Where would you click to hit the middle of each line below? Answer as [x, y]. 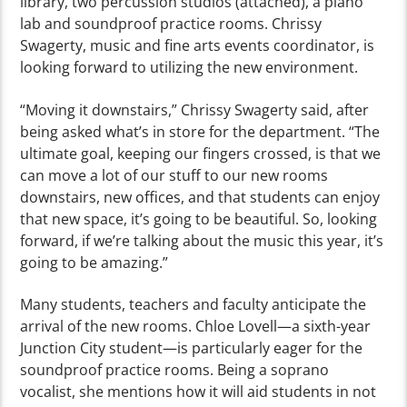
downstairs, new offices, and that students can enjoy [200, 197]
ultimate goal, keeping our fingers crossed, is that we [201, 153]
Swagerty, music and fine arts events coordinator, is [198, 46]
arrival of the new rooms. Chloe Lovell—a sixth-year [196, 326]
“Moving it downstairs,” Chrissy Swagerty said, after [195, 109]
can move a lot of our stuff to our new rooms [174, 175]
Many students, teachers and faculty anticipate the [194, 304]
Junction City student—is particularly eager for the [192, 347]
